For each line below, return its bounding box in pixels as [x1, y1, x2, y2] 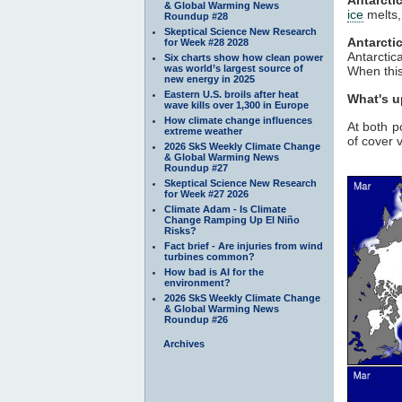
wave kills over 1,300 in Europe [164, 99, 309, 110]
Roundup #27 [164, 162, 228, 173]
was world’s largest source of [164, 62, 303, 74]
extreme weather [164, 125, 242, 136]
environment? [164, 276, 231, 288]
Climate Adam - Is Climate [164, 203, 286, 214]
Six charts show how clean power [164, 51, 323, 63]
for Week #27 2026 [164, 188, 249, 199]
